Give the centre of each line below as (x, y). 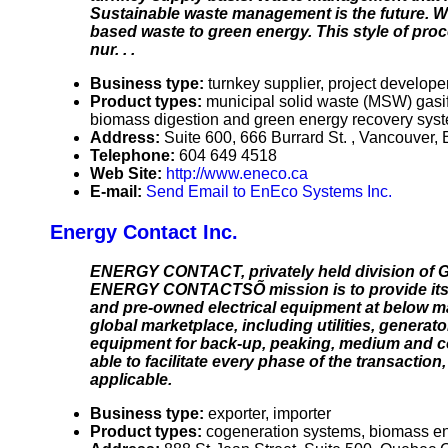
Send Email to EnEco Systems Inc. (269, 192)
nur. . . (112, 50)
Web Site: (128, 174)
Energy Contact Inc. (144, 232)
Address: (127, 138)
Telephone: (134, 156)
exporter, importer (269, 414)
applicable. (131, 380)
